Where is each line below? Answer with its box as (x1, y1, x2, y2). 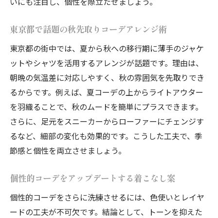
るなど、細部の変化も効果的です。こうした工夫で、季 (10, 129, 202, 142)
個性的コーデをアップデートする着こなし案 (10, 172, 175, 184)
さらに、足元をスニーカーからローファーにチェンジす (10, 115, 204, 127)
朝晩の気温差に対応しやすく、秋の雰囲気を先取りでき (10, 71, 204, 83)
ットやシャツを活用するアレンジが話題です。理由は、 (10, 56, 203, 69)
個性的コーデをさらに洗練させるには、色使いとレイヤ (10, 191, 204, 203)
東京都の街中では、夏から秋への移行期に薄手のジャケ (10, 42, 204, 54)
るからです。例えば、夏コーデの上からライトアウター (10, 86, 203, 98)
